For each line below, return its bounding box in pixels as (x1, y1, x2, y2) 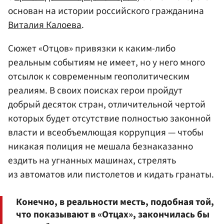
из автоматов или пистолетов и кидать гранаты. (8, 167, 214, 182)
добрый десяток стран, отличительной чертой (8, 97, 205, 112)
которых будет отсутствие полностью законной (8, 111, 211, 126)
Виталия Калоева (8, 18, 81, 32)
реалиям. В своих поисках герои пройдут (8, 83, 182, 98)
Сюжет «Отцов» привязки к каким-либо (8, 41, 175, 56)
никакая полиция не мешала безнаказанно (8, 139, 193, 154)
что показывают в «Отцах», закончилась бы (16, 207, 209, 222)
